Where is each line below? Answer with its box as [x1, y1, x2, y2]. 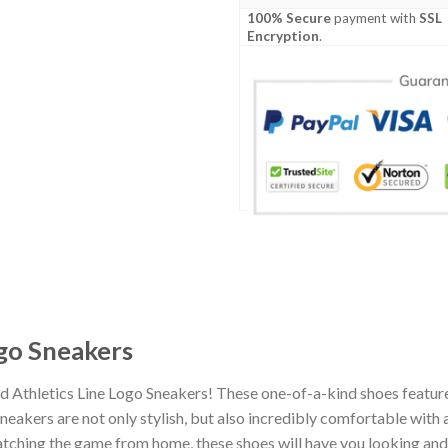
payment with [331, 10, 420, 27]
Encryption [247, 28, 320, 45]
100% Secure [247, 10, 332, 27]
